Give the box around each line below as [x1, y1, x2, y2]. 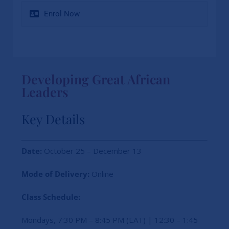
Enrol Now [43, 9, 80, 18]
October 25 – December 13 [41, 146, 142, 156]
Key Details [21, 110, 85, 127]
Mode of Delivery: [21, 169, 89, 179]
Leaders [21, 83, 68, 100]
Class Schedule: [21, 192, 80, 202]
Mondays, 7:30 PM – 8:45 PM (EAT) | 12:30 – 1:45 [21, 215, 198, 225]
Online [89, 169, 113, 179]
